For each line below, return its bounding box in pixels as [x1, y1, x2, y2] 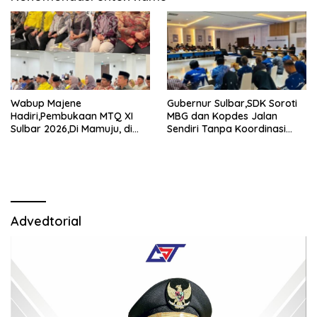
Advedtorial [11, 212, 81, 229]
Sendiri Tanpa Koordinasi [167, 122, 286, 135]
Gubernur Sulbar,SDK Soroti [167, 96, 297, 110]
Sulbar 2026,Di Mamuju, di [11, 122, 132, 135]
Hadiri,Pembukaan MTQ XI [11, 109, 133, 122]
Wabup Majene [11, 96, 81, 110]
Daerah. [167, 134, 204, 148]
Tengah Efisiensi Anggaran [11, 134, 136, 148]
